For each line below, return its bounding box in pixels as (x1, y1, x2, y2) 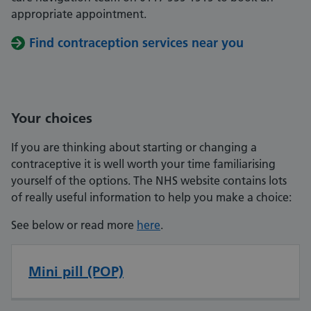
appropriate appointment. (11, 7, 146, 22)
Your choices (11, 110, 92, 127)
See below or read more (11, 218, 137, 233)
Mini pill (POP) (28, 263, 124, 280)
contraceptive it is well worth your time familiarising (11, 157, 276, 171)
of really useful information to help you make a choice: (11, 190, 292, 205)
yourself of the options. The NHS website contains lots (11, 174, 287, 188)
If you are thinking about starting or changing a (11, 140, 257, 155)
